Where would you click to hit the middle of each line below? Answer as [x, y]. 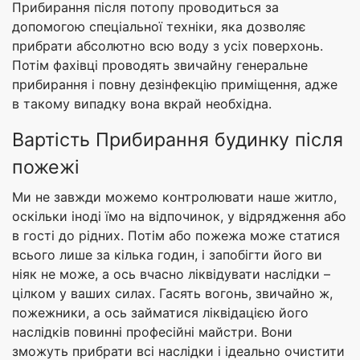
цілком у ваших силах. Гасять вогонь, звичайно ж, [172, 294]
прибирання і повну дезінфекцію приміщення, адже [175, 85]
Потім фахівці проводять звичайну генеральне [160, 65]
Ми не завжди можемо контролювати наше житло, [174, 197]
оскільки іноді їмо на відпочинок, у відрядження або [179, 217]
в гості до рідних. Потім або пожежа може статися [176, 236]
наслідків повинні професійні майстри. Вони [152, 332]
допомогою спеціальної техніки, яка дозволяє [159, 27]
